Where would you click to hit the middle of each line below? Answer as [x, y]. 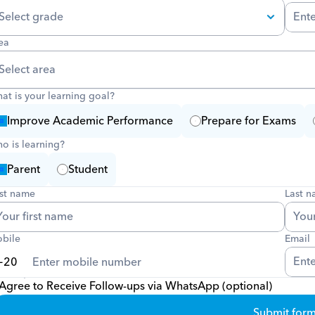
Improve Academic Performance [90, 121]
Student [88, 169]
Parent [24, 169]
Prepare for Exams [249, 121]
